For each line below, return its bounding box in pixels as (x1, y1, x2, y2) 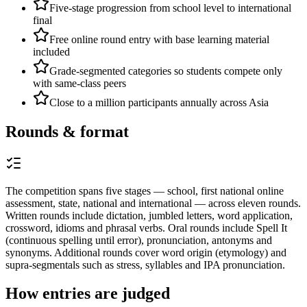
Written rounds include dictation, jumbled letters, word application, (5, 209, 293, 221)
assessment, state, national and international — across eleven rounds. (5, 197, 301, 209)
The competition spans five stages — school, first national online (5, 184, 284, 197)
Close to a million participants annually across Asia (49, 96, 269, 108)
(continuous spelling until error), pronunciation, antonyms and (5, 234, 272, 246)
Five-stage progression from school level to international (49, 1, 291, 14)
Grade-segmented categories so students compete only (49, 64, 282, 77)
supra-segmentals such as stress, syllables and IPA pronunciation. (5, 258, 285, 271)
